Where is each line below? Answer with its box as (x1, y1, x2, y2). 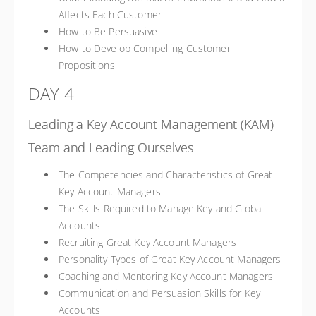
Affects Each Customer (59, 8, 162, 21)
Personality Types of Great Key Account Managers (59, 253, 281, 266)
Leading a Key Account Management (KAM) (28, 116, 274, 133)
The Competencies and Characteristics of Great (59, 168, 273, 181)
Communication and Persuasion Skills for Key (59, 286, 261, 300)
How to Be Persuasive (59, 25, 157, 38)
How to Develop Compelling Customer (59, 42, 231, 55)
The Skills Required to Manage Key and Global (59, 202, 264, 215)
